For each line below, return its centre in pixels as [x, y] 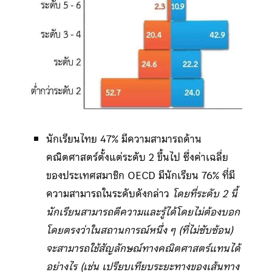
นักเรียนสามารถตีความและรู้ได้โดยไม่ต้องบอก [143, 212]
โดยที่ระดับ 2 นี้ [205, 193]
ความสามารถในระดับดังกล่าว [109, 193]
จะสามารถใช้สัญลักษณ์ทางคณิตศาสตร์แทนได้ [143, 248]
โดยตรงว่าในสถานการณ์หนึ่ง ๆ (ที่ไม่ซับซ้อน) [139, 230]
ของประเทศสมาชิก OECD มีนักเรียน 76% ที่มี [140, 175]
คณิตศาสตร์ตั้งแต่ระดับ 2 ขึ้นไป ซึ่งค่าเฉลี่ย [137, 157]
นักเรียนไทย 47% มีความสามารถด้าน [124, 139]
